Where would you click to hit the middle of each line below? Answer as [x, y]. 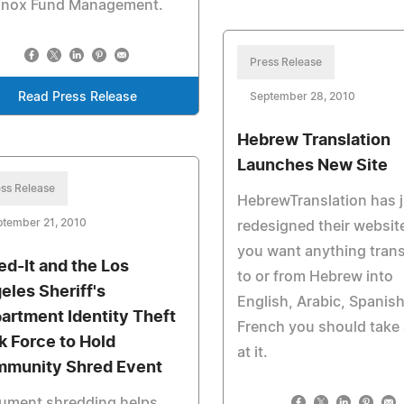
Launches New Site [313, 166]
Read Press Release [78, 97]
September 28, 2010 [303, 96]
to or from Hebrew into [316, 277]
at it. [253, 353]
